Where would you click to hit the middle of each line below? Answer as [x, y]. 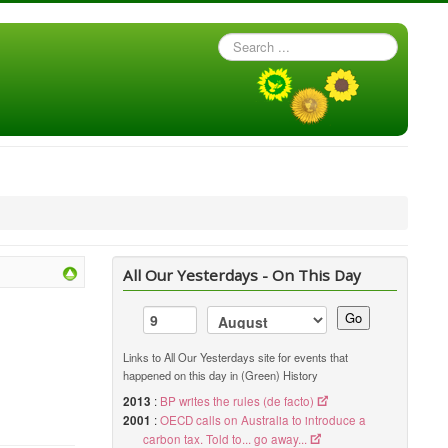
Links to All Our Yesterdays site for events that [236, 357]
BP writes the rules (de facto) [237, 401]
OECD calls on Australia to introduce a [263, 420]
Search [238, 41]
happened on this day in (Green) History [221, 375]
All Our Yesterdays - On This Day [242, 275]
